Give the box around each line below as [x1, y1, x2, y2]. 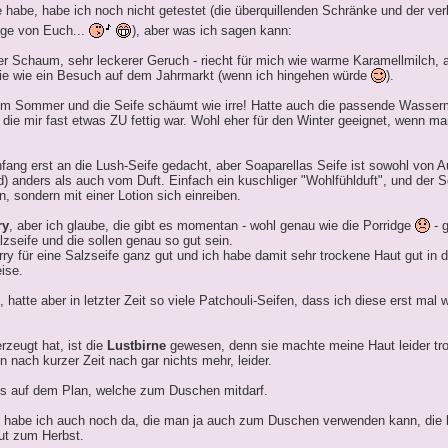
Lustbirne [107, 338, 166, 354]
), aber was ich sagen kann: [132, 23, 292, 39]
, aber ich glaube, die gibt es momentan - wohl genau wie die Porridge [9, 218, 415, 234]
